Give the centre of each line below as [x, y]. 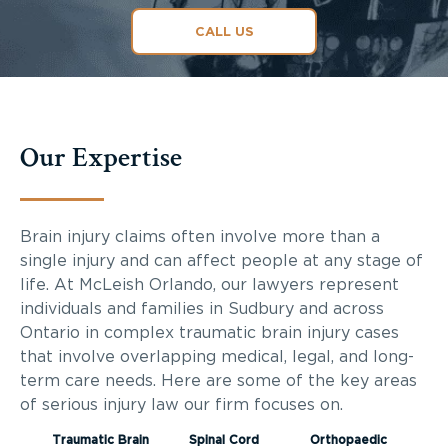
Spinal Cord [224, 439]
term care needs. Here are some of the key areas [218, 380]
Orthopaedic [348, 439]
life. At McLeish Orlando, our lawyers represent [209, 284]
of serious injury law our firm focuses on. [181, 404]
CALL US [224, 33]
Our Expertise [101, 157]
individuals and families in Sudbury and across [202, 308]
